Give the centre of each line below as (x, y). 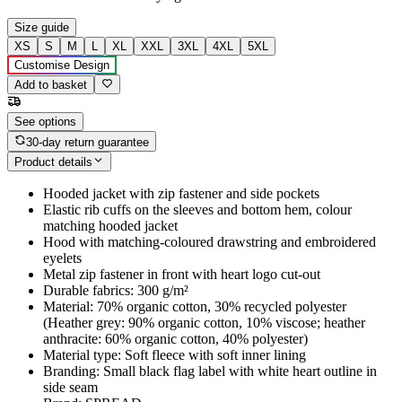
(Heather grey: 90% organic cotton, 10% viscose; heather (204, 323)
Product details (53, 162)
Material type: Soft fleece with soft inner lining (175, 355)
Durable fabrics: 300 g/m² (116, 291)
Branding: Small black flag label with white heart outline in (210, 371)
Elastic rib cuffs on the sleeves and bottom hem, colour (197, 210)
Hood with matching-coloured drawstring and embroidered (210, 242)
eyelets (62, 258)
